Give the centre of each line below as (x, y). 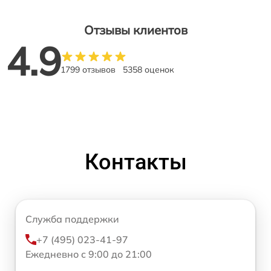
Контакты (135, 162)
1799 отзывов (88, 69)
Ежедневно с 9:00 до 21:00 (89, 254)
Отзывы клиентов (135, 30)
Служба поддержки (72, 219)
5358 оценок (149, 69)
